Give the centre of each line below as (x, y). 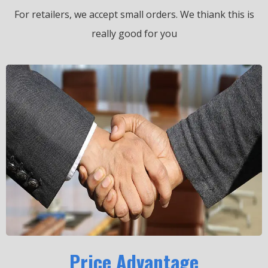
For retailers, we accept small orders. (97, 15)
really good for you (134, 34)
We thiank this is (217, 15)
